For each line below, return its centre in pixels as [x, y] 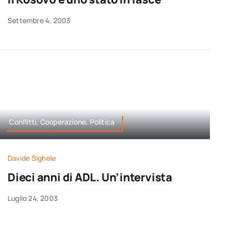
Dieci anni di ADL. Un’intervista [90, 177]
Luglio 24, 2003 [33, 198]
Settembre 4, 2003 [39, 20]
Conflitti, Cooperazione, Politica [62, 122]
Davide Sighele [32, 158]
